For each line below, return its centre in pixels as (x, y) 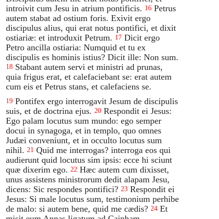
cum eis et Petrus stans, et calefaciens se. (79, 86)
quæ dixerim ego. (37, 169)
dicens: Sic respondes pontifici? (62, 189)
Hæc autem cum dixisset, (125, 169)
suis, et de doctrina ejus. (49, 111)
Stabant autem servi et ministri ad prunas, (89, 67)
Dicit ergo (142, 37)
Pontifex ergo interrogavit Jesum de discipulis (97, 101)
